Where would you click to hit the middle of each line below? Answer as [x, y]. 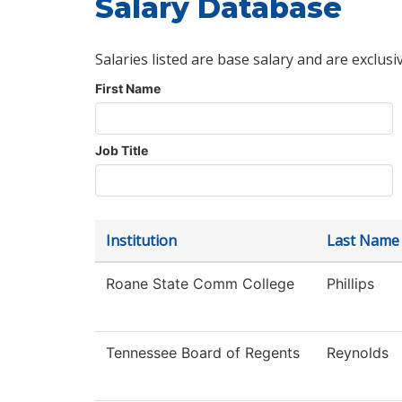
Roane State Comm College [200, 284]
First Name [128, 89]
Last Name [363, 241]
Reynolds [358, 353]
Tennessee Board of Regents [203, 353]
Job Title [122, 151]
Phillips [350, 284]
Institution [141, 241]
